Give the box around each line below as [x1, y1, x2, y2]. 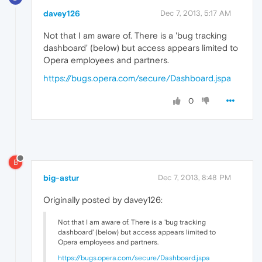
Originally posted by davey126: [43, 195, 163, 205]
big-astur [43, 173, 79, 183]
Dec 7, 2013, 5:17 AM [160, 9, 231, 18]
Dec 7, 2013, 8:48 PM [158, 173, 231, 182]
